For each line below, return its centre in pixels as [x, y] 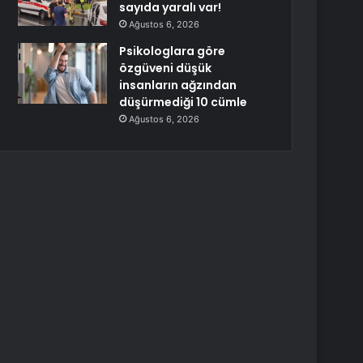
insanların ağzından [178, 85]
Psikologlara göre [173, 51]
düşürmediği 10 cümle [184, 102]
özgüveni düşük [166, 68]
